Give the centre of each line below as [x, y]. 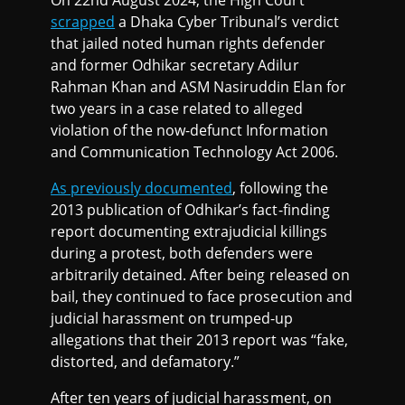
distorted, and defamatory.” [146, 361]
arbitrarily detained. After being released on [200, 274]
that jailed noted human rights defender [188, 43]
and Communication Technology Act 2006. [194, 151]
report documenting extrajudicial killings [189, 231]
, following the [280, 188]
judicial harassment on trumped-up [172, 318]
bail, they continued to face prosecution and [202, 296]
